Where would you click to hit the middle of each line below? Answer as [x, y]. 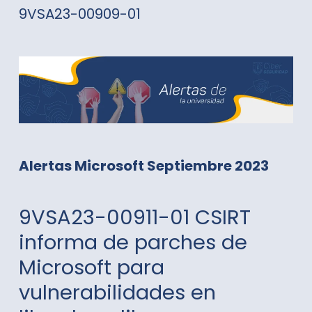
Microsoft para [91, 267]
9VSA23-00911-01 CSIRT [134, 217]
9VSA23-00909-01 [79, 14]
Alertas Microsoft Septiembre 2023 [143, 165]
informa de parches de [133, 242]
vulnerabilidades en [117, 292]
